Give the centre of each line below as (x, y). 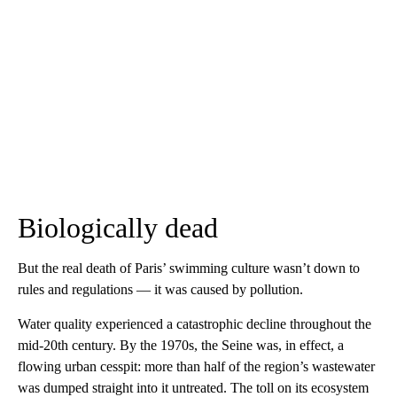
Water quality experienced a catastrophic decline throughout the (195, 324)
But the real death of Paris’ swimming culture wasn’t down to (189, 268)
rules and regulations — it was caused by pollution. (160, 289)
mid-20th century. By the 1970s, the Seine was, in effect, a (181, 345)
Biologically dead (118, 228)
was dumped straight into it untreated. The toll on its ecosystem (193, 388)
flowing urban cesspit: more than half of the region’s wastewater (196, 366)
